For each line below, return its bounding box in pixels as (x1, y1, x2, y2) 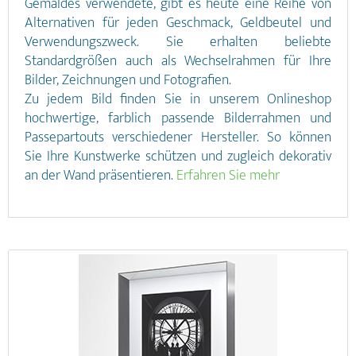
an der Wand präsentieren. (25, 164, 176, 188)
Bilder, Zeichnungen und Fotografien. (25, 68, 231, 92)
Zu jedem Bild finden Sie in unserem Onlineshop (25, 87, 331, 111)
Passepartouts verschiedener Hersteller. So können (25, 126, 331, 149)
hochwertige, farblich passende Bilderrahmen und (25, 106, 331, 130)
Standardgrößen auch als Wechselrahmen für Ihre (25, 49, 331, 73)
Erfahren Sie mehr (176, 164, 280, 188)
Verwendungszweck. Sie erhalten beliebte (25, 30, 331, 54)
